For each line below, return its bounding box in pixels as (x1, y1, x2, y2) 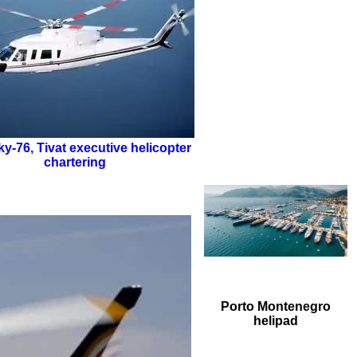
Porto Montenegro (221, 300, 331, 314)
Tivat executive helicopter (37, 140, 191, 155)
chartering (44, 155, 106, 169)
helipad (253, 314, 298, 328)
